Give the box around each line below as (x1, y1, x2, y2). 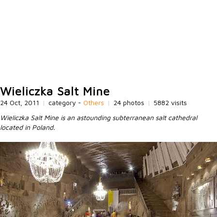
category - (48, 98, 83, 107)
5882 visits (154, 98, 187, 107)
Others (83, 98, 104, 107)
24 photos (113, 98, 146, 107)
